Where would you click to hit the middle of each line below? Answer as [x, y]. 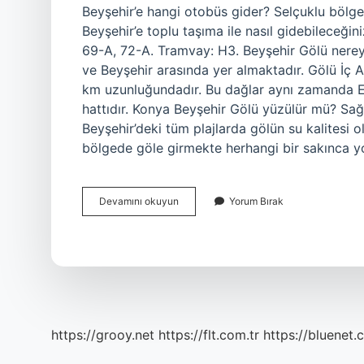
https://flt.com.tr [209, 335]
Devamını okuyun [139, 201]
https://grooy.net [103, 335]
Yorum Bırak [256, 201]
